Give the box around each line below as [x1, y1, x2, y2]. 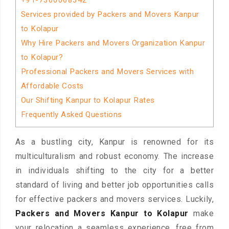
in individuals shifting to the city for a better [15, 166, 214, 176]
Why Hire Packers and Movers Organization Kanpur [20, 38, 205, 48]
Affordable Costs [20, 81, 84, 90]
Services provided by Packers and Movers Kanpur [20, 10, 199, 19]
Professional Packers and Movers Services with [20, 67, 194, 76]
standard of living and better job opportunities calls [15, 180, 214, 190]
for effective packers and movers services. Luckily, [15, 194, 214, 204]
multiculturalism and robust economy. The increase [15, 151, 214, 162]
